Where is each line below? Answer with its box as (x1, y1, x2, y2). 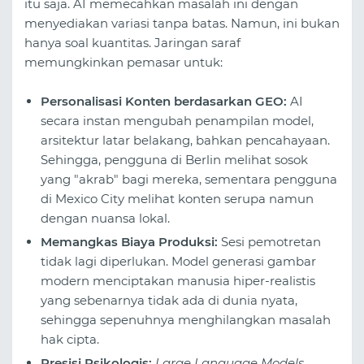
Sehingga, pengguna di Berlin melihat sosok (41, 152, 308, 168)
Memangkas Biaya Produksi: (41, 234, 218, 250)
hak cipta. (41, 331, 99, 348)
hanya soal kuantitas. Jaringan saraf (24, 35, 240, 51)
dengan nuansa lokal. (41, 210, 170, 227)
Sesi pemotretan (218, 234, 321, 250)
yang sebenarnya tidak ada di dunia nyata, (41, 292, 297, 309)
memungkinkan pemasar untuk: (24, 54, 223, 71)
